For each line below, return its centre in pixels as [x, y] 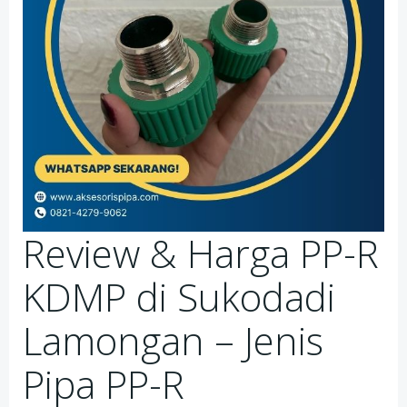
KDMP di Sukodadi [179, 297]
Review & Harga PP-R [201, 253]
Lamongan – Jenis [173, 340]
